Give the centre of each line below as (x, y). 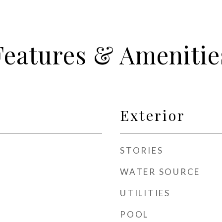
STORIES (142, 150)
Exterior (153, 115)
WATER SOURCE (160, 172)
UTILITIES (145, 193)
